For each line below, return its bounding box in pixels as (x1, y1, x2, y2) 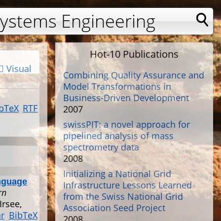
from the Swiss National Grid (63, 190, 183, 202)
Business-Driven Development (63, 92, 189, 104)
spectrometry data (63, 141, 139, 153)
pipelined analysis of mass (63, 130, 174, 142)
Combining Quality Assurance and (63, 69, 204, 81)
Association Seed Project (63, 202, 165, 214)
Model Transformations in (63, 80, 171, 92)
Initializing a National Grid (63, 168, 171, 180)
